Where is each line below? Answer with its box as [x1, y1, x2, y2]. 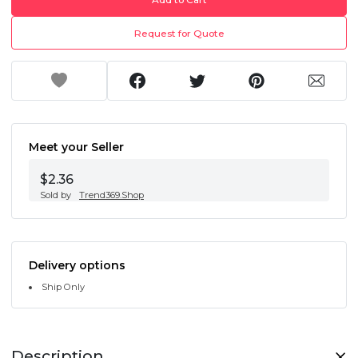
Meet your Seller [29, 139, 124, 154]
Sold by [40, 189, 71, 201]
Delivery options [29, 257, 125, 272]
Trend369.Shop [79, 189, 144, 201]
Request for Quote [133, 26, 225, 39]
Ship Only [42, 280, 86, 292]
